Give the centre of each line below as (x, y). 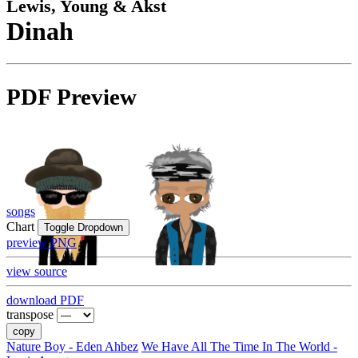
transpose (30, 315)
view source (37, 272)
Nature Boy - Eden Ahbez (72, 347)
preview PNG (42, 243)
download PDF (45, 300)
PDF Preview (72, 97)
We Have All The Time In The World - (239, 347)
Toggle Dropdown (84, 228)
